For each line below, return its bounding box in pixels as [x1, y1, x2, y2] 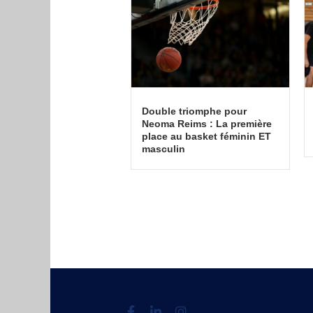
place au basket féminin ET [142, 130, 271, 142]
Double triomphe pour [142, 105, 247, 117]
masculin [142, 143, 185, 154]
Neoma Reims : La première [142, 117, 272, 129]
